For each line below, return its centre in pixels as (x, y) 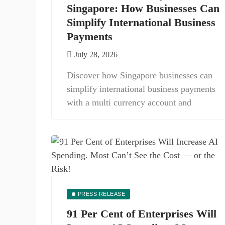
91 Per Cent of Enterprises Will (142, 214)
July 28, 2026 (96, 54)
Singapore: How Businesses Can (143, 8)
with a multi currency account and (129, 102)
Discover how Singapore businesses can (140, 75)
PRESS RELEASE (101, 194)
